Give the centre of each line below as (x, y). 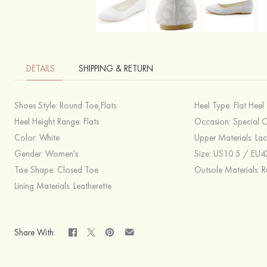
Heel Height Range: (49, 122)
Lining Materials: (44, 186)
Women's (62, 154)
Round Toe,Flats (88, 105)
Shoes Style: (37, 105)
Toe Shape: (36, 170)
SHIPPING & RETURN (116, 69)
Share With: (35, 232)
